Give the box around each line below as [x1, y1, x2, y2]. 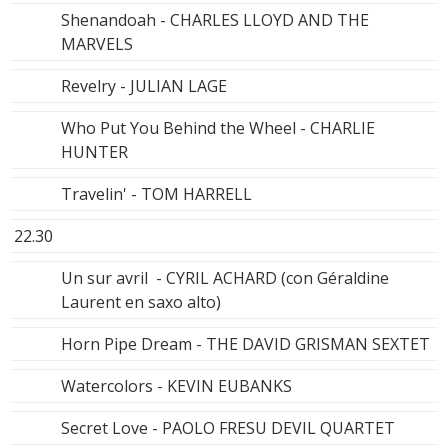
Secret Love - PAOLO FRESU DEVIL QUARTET [61, 416, 395, 439]
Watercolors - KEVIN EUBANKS [61, 374, 292, 397]
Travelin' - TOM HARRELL [61, 182, 252, 205]
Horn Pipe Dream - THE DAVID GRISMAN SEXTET [61, 332, 430, 355]
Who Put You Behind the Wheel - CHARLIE [61, 116, 375, 139]
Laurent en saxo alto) [61, 290, 221, 313]
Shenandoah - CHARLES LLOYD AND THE [61, 8, 369, 31]
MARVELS [61, 32, 133, 55]
